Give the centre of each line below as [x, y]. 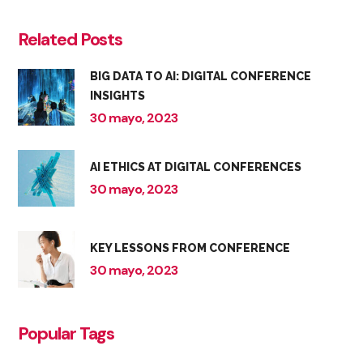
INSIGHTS [118, 96]
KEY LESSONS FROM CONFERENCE [190, 248]
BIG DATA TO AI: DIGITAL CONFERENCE [201, 77]
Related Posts [70, 39]
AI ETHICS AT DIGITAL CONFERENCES [196, 167]
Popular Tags [66, 333]
